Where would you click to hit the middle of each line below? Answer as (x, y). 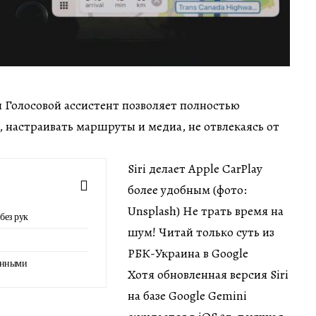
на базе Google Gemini (187, 295)
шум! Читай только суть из (201, 232)
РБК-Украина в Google (188, 253)
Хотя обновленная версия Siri (208, 274)
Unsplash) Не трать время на (206, 211)
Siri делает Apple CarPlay (195, 168)
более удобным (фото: (187, 189)
